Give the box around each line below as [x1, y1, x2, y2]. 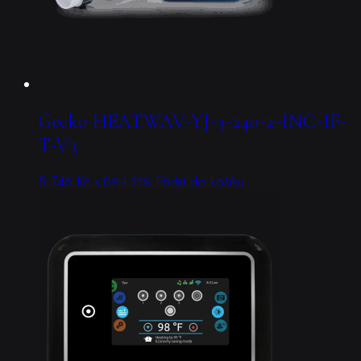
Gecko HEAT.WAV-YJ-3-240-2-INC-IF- [39, 110, 347, 134]
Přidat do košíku [156, 172, 245, 192]
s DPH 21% [94, 174, 152, 191]
